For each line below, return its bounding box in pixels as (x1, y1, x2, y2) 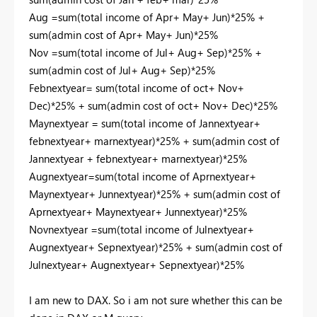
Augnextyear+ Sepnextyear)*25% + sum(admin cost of (29, 239, 282, 254)
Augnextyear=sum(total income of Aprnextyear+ (29, 168, 256, 183)
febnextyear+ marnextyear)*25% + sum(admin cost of (29, 133, 279, 148)
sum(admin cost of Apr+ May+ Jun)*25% (29, 27, 218, 42)
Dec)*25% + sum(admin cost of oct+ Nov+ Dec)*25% (29, 98, 277, 113)
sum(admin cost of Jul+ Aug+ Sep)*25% (29, 62, 215, 77)
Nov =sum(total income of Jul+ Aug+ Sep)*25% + (29, 45, 262, 59)
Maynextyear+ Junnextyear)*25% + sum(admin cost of (29, 186, 280, 201)
